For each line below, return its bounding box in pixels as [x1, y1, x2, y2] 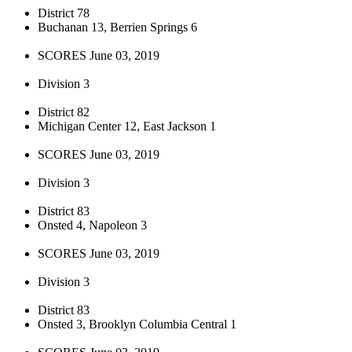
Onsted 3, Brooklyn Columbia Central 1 [38, 317, 236, 331]
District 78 [38, 5, 90, 20]
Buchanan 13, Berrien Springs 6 [38, 20, 197, 34]
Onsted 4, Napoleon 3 [38, 218, 147, 232]
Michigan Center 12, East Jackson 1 [38, 119, 216, 133]
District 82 [38, 104, 90, 119]
